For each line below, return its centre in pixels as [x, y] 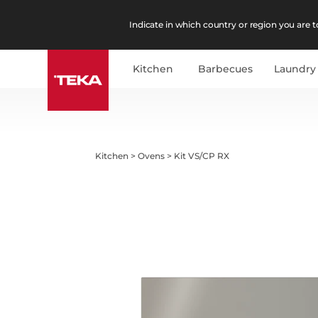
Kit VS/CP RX [202, 155]
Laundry [295, 69]
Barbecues [226, 69]
